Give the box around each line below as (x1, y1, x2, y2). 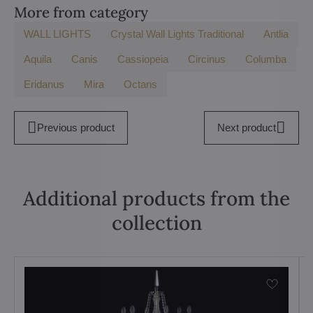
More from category (14, 3, 148, 22)
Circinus (188, 53, 226, 65)
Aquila (24, 53, 52, 65)
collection (111, 210, 202, 235)
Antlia (263, 28, 289, 40)
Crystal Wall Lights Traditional (110, 28, 244, 40)
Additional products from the (23, 186, 290, 211)
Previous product (36, 122, 115, 133)
